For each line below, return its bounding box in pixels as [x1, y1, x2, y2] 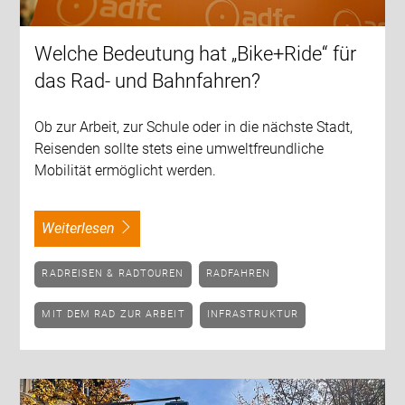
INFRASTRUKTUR [210, 308, 298, 321]
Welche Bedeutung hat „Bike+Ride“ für [34, 42, 357, 66]
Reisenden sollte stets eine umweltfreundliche [34, 140, 325, 158]
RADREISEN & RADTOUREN [49, 268, 184, 280]
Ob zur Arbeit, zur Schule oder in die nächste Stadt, [34, 118, 353, 137]
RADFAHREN [212, 268, 271, 280]
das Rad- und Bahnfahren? [34, 70, 261, 93]
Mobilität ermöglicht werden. [34, 162, 217, 180]
